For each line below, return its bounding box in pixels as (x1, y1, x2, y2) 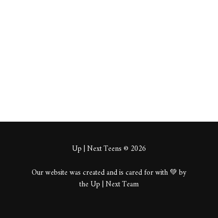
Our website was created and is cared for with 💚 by (32, 166, 186, 180)
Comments (117, 40, 148, 53)
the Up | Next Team (79, 178, 139, 191)
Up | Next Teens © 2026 (72, 143, 146, 156)
